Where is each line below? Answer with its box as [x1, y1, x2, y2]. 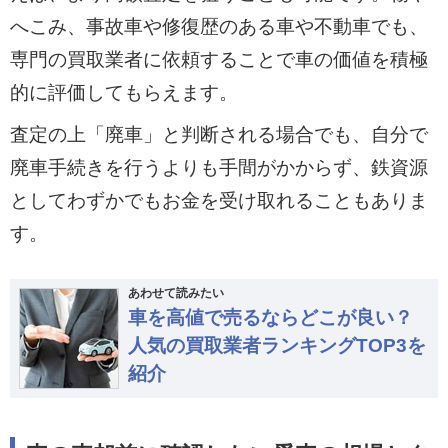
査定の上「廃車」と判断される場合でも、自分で [9, 124, 428, 146]
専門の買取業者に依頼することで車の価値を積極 [9, 48, 428, 70]
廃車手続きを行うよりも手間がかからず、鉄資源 [9, 157, 428, 179]
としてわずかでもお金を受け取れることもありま [9, 190, 428, 212]
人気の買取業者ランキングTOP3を [127, 335, 426, 357]
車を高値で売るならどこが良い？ [127, 307, 413, 329]
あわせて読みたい [127, 286, 224, 301]
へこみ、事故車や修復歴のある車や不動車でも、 [9, 15, 428, 37]
